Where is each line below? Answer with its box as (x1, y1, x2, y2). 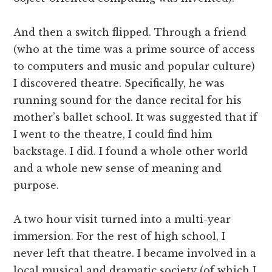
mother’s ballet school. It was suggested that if (13, 110, 258, 123)
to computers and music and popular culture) (13, 59, 256, 72)
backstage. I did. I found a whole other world (13, 144, 248, 157)
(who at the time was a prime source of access (13, 42, 256, 55)
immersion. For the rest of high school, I (13, 229, 226, 242)
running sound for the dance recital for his (13, 93, 242, 106)
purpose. (13, 178, 59, 191)
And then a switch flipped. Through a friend (13, 25, 247, 38)
